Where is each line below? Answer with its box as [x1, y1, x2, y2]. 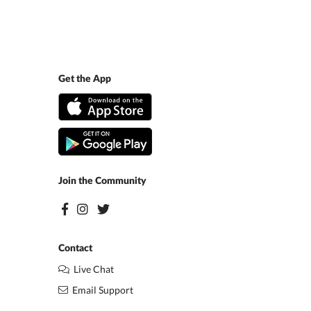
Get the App [58, 74, 111, 84]
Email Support [67, 284, 133, 296]
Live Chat [69, 263, 114, 275]
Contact [58, 244, 92, 253]
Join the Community [58, 176, 146, 186]
